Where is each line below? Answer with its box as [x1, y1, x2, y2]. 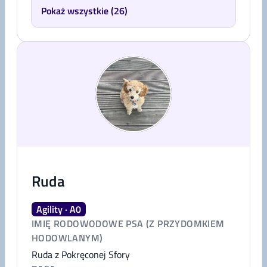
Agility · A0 [36, 202, 81, 216]
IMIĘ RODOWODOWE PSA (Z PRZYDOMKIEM [32, 216, 225, 231]
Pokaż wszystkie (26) [41, 4, 128, 18]
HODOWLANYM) [32, 231, 103, 245]
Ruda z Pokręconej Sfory [32, 247, 130, 262]
